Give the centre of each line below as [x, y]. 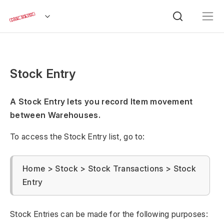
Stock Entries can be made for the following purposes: [109, 214]
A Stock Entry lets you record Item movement [101, 101]
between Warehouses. [55, 115]
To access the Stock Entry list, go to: [77, 136]
